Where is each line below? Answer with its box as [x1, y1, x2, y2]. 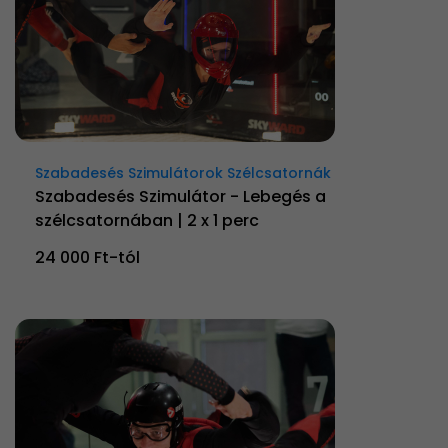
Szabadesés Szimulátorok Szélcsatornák [35, 162, 331, 183]
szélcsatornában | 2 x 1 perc [35, 208, 259, 232]
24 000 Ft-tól [35, 245, 140, 269]
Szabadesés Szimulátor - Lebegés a [35, 184, 326, 208]
